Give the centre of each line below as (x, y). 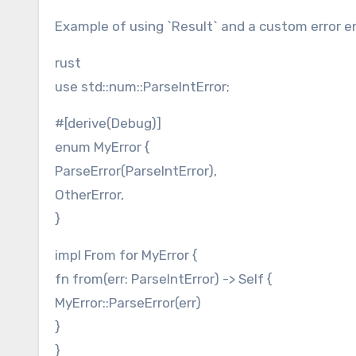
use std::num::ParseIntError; (142, 87)
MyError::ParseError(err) (128, 303)
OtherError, (89, 195)
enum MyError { (103, 147)
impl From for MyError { (126, 255)
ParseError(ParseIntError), (136, 171)
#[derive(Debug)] (108, 124)
